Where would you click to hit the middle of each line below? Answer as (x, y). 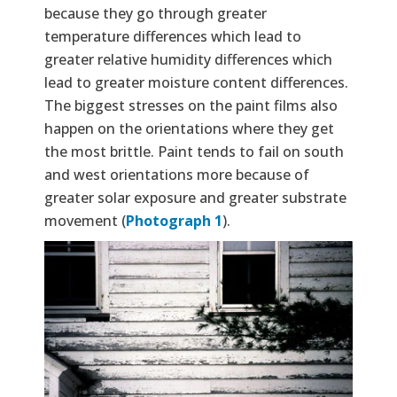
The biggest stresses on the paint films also (191, 105)
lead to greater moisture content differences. (196, 82)
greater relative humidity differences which (188, 59)
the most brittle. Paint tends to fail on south (194, 151)
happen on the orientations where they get (189, 128)
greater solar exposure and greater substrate (195, 197)
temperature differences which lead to (173, 36)
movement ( (85, 220)
